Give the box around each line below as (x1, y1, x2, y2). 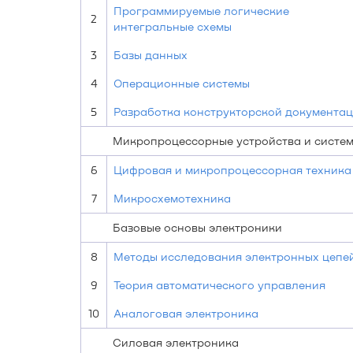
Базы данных (113, 48, 188, 61)
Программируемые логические (113, 4, 289, 17)
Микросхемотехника (113, 191, 231, 205)
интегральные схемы (113, 20, 232, 33)
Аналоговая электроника (113, 307, 258, 320)
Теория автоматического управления (113, 278, 325, 292)
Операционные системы (113, 76, 250, 90)
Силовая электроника (113, 336, 239, 349)
